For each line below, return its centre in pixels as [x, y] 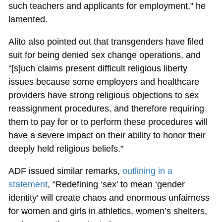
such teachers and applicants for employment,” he [107, 6]
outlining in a [147, 171]
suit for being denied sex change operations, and [104, 55]
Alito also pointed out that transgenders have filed [106, 42]
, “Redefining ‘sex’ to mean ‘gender [116, 185]
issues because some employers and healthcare [104, 82]
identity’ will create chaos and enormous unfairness [109, 198]
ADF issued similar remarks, [65, 171]
